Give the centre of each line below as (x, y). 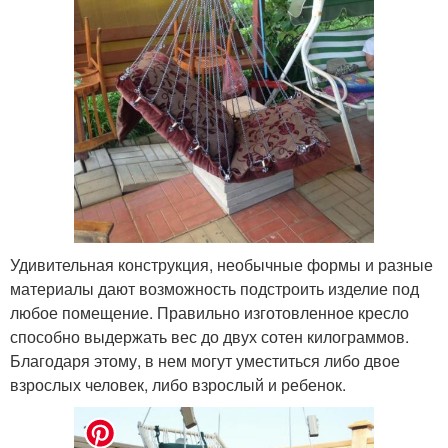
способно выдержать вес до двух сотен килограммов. (209, 337)
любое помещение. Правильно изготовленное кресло (209, 313)
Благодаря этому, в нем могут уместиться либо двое (205, 361)
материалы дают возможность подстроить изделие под (214, 289)
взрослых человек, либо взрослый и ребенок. (178, 385)
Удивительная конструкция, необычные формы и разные (221, 265)
